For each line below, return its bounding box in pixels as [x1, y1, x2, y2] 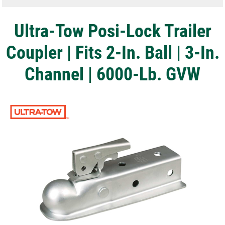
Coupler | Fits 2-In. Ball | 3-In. [6, 40, 219, 64]
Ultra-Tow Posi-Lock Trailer [14, 18, 211, 42]
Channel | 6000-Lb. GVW [25, 61, 200, 85]
